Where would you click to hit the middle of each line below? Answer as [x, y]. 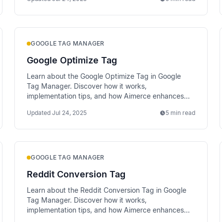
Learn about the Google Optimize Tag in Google [104, 76]
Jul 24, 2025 [70, 113]
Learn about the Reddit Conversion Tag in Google [107, 190]
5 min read [180, 113]
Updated [39, 113]
